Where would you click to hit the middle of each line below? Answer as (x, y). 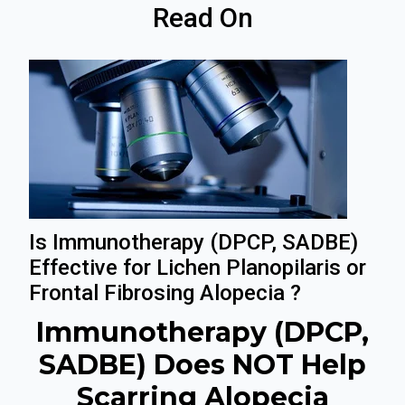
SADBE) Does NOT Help (202, 364)
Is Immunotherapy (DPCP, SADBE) (193, 242)
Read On (202, 18)
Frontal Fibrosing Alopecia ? (165, 292)
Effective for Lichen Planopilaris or (198, 267)
